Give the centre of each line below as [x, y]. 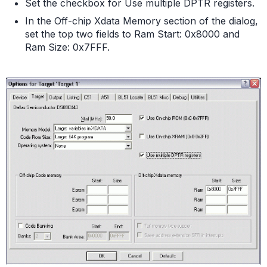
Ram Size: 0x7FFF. [67, 47]
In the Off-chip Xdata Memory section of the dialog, [142, 21]
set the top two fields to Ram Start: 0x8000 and [132, 34]
